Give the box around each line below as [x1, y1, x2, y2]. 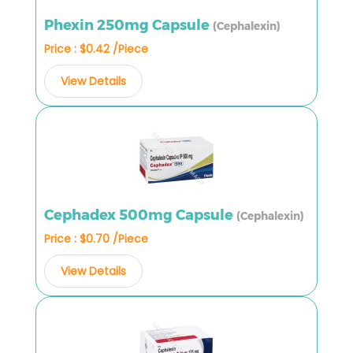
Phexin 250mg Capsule [44, 16, 213, 34]
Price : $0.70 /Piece [44, 230, 148, 247]
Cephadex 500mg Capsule [44, 206, 236, 224]
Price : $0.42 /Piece [44, 40, 148, 57]
